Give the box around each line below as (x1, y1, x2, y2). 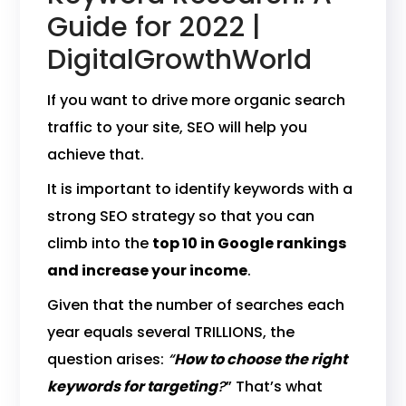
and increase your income (47, 260, 248, 281)
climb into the (47, 233, 153, 254)
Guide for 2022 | (47, 8, 262, 46)
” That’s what (226, 376, 324, 397)
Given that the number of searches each (47, 295, 345, 315)
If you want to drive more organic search (47, 90, 346, 111)
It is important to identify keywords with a (47, 179, 353, 199)
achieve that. (47, 144, 145, 165)
